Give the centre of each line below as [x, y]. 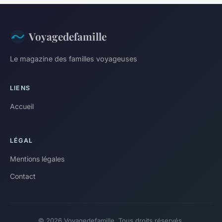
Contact [23, 176]
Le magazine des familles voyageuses [74, 59]
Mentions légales [37, 159]
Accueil [22, 107]
